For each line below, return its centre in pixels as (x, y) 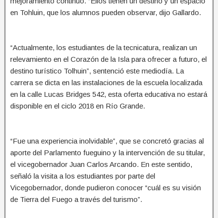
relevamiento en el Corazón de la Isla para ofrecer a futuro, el (109, 59)
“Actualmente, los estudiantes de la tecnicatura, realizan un (104, 47)
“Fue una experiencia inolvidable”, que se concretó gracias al (107, 141)
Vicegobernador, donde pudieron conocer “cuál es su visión (106, 187)
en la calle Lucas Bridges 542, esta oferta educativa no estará (109, 94)
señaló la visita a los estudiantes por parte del (83, 176)
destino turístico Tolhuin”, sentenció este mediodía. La (97, 71)
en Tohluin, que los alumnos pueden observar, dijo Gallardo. (106, 12)
